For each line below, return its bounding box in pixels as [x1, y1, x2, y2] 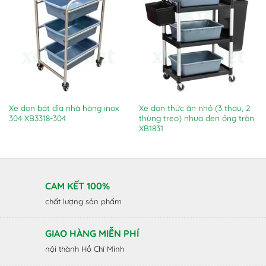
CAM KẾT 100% [45, 179, 110, 192]
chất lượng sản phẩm [45, 196, 122, 206]
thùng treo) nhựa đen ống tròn [138, 112, 254, 123]
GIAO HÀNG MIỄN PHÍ [45, 227, 139, 239]
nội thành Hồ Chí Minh [45, 243, 124, 254]
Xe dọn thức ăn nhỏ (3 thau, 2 [138, 102, 251, 113]
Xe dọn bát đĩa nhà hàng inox [8, 102, 119, 113]
